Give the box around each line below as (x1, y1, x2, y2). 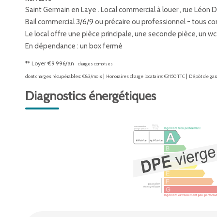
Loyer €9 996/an (31, 60, 74, 67)
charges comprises (78, 61, 113, 66)
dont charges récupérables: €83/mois (25, 74, 103, 79)
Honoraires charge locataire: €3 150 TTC (106, 74, 185, 79)
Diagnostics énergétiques (25, 89, 156, 103)
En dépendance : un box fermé (25, 42, 123, 50)
